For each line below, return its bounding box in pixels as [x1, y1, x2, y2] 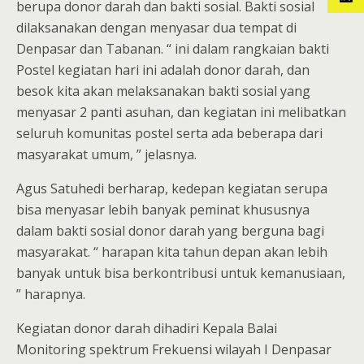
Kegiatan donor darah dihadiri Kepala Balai [16, 319, 277, 338]
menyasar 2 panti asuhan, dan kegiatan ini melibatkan [16, 103, 346, 122]
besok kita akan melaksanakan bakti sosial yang [16, 82, 310, 101]
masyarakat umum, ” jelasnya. [16, 145, 197, 164]
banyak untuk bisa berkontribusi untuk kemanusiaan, [16, 264, 345, 283]
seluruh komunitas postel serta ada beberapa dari [16, 124, 323, 143]
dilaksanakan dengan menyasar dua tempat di [16, 19, 297, 37]
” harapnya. [16, 285, 85, 304]
